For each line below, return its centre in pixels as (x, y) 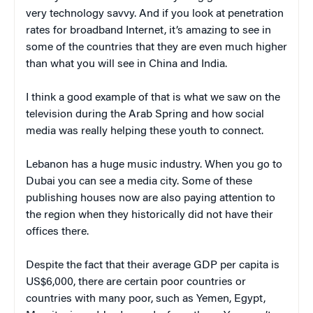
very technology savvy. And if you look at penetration (155, 14)
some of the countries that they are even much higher (156, 47)
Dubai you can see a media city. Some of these (139, 181)
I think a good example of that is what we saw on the (153, 97)
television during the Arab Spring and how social (145, 114)
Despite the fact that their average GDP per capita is (153, 265)
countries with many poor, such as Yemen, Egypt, (146, 299)
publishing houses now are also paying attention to (151, 198)
